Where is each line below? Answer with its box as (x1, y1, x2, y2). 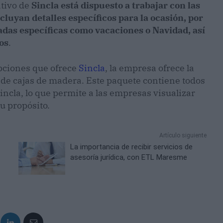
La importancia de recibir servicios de (70, 142, 193, 152)
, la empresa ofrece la (105, 62, 194, 74)
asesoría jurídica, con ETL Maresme (70, 153, 188, 162)
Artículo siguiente (159, 132, 207, 139)
